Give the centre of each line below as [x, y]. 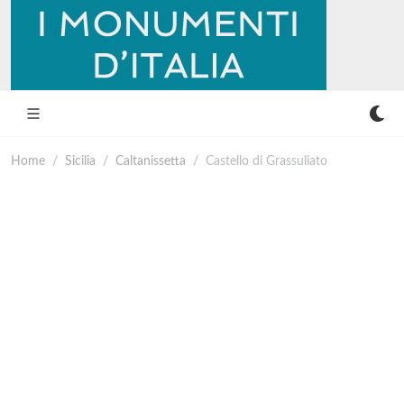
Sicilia [80, 161]
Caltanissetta [151, 161]
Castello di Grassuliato [266, 161]
